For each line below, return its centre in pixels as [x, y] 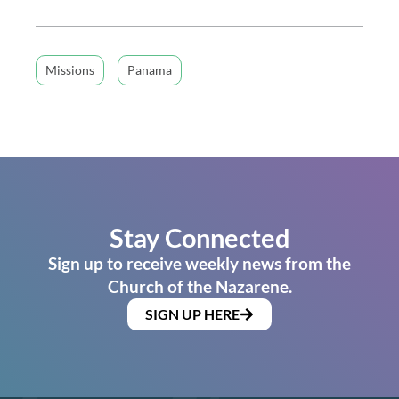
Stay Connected [199, 237]
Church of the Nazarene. [199, 286]
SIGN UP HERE [192, 313]
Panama [150, 69]
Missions [70, 69]
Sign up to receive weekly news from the [199, 263]
